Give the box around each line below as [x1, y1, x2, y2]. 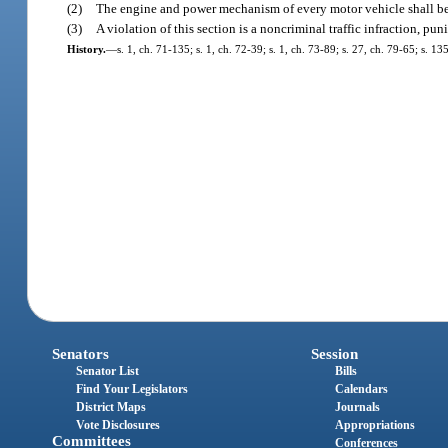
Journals [334, 399, 380, 414]
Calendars [334, 381, 388, 396]
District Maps [76, 399, 147, 414]
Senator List [76, 363, 140, 378]
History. [66, 42, 106, 55]
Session [310, 345, 358, 362]
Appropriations [334, 417, 415, 432]
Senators [52, 345, 110, 362]
